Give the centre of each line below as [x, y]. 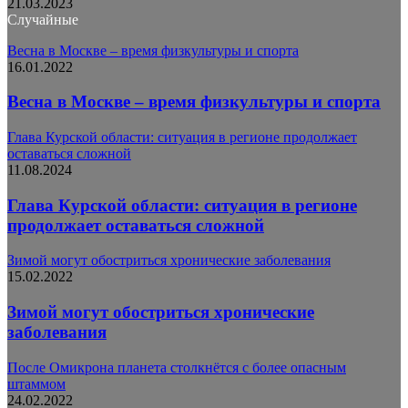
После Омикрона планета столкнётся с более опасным [177, 367]
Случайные [43, 19]
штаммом [36, 383]
